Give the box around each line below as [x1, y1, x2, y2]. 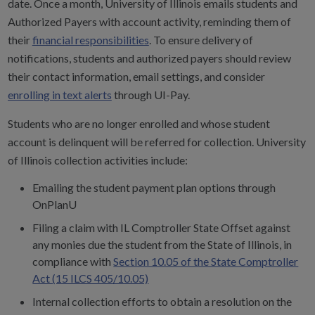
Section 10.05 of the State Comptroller [113, 254, 299, 268]
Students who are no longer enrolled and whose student [7, 116, 270, 130]
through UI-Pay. [111, 88, 190, 102]
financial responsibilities [32, 33, 149, 47]
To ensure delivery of [153, 33, 253, 47]
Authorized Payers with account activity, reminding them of [7, 15, 291, 29]
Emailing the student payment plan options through [32, 180, 276, 194]
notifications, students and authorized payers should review [7, 51, 291, 65]
